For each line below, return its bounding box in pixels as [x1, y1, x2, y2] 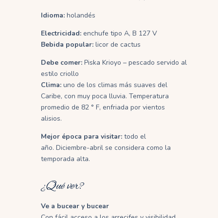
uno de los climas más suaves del [61, 80, 167, 90]
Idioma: [41, 10, 65, 20]
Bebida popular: [41, 39, 93, 49]
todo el [122, 131, 146, 141]
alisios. [41, 113, 62, 123]
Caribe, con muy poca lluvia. [41, 91, 127, 101]
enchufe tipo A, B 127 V [81, 28, 157, 38]
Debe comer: [41, 57, 82, 67]
